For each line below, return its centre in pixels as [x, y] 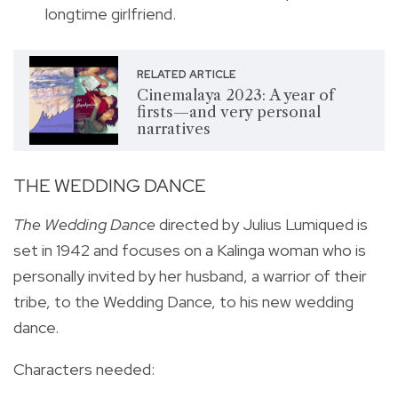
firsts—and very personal [228, 112]
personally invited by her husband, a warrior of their [190, 275]
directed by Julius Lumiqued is [262, 224]
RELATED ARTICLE [186, 75]
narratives [173, 129]
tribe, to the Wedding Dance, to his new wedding [183, 301]
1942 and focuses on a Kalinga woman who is [211, 250]
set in [35, 250]
